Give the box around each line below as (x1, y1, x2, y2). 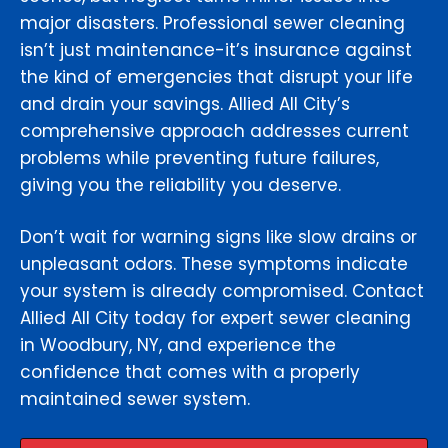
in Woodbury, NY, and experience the (20, 333, 336, 358)
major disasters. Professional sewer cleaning (20, 11, 405, 36)
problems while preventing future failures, (20, 146, 379, 171)
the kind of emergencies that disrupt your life (20, 65, 413, 90)
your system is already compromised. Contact (20, 279, 424, 304)
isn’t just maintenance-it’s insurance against (20, 38, 412, 63)
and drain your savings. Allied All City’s (20, 92, 350, 117)
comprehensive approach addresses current (20, 119, 409, 144)
